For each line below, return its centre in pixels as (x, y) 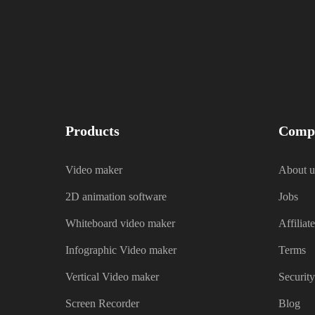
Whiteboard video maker (120, 224)
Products (92, 131)
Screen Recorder (102, 304)
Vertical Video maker (112, 277)
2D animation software (116, 197)
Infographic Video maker (121, 250)
